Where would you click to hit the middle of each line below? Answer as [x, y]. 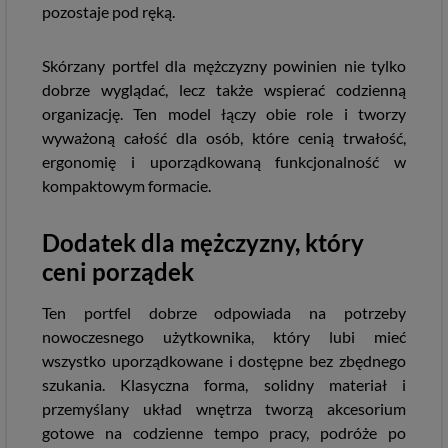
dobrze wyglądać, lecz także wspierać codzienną [224, 89]
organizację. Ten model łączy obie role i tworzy [224, 113]
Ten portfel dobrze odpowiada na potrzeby [224, 312]
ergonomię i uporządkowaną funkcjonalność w [224, 161]
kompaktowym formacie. [126, 185]
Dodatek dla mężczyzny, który [203, 242]
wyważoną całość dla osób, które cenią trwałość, [224, 137]
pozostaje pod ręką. [108, 11]
